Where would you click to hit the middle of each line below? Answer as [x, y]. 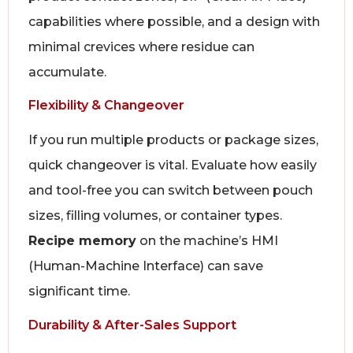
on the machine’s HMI [207, 241]
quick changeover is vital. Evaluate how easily [173, 165]
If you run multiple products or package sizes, [173, 140]
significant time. [79, 292]
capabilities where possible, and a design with [174, 21]
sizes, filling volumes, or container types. [155, 216]
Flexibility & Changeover [106, 106]
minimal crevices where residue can [141, 46]
